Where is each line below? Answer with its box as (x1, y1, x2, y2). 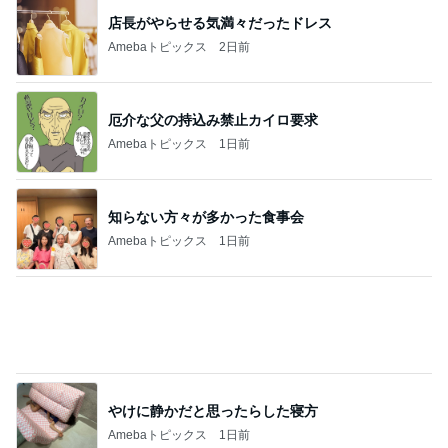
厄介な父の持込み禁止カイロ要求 (108, 111, 318, 128)
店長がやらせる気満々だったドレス (108, 14, 332, 31)
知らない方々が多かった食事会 (108, 208, 304, 225)
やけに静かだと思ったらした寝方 (108, 402, 318, 419)
